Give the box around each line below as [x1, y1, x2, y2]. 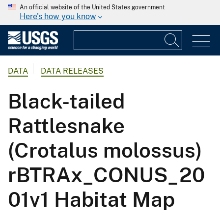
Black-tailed [8, 89, 125, 113]
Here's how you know [20, 12, 96, 21]
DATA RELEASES [41, 66, 104, 76]
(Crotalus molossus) [8, 138, 202, 163]
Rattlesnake [8, 113, 125, 138]
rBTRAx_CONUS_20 [8, 163, 205, 187]
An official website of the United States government [20, 4, 165, 11]
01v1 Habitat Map [8, 187, 175, 212]
